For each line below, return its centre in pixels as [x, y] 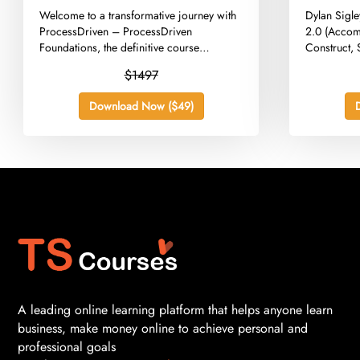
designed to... [72, 64]
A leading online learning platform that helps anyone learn [175, 309]
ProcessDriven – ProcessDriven [116, 32]
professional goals [67, 346]
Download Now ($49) [141, 106]
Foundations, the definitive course [120, 48]
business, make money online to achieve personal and [163, 328]
